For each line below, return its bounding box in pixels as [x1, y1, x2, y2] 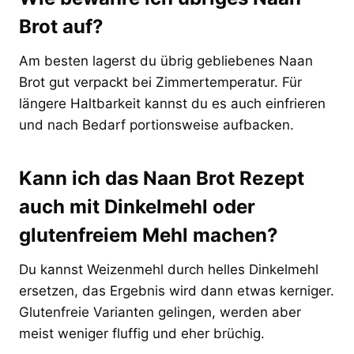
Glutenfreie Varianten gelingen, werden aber [19, 303, 301, 320]
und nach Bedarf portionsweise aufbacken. [19, 116, 294, 133]
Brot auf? [19, 14, 104, 38]
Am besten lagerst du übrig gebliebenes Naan [19, 52, 313, 69]
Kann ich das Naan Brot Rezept [19, 166, 304, 190]
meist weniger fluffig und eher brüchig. [19, 325, 265, 341]
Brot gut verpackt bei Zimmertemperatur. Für [19, 73, 302, 90]
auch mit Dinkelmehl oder [19, 194, 255, 218]
